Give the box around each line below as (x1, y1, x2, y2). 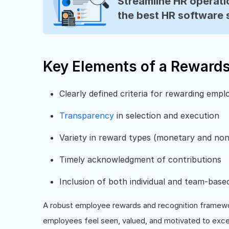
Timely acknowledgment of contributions (59, 154, 221, 165)
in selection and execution (117, 110, 219, 121)
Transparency (59, 110, 117, 121)
